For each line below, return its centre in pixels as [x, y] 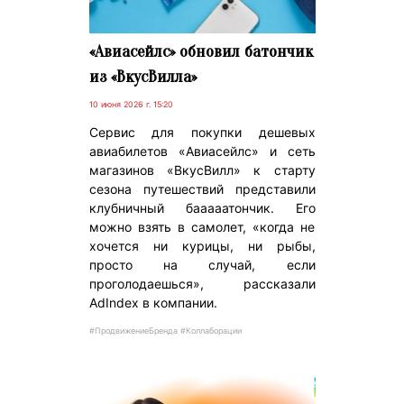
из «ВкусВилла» [142, 76]
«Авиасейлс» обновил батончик [201, 51]
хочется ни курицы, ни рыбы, [202, 245]
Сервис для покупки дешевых [202, 132]
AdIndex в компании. [153, 302]
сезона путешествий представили [202, 188]
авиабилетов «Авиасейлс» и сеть [202, 151]
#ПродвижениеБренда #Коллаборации [165, 330]
